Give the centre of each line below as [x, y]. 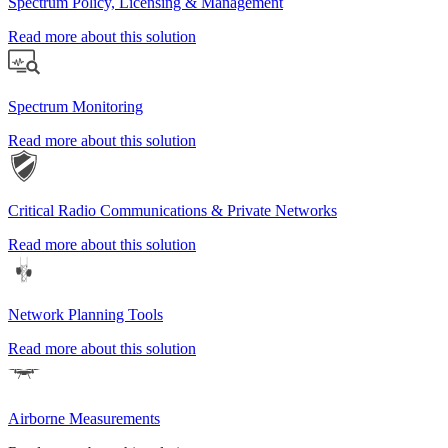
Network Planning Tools [85, 315]
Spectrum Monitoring [75, 107]
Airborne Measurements [84, 419]
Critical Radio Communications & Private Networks [172, 211]
